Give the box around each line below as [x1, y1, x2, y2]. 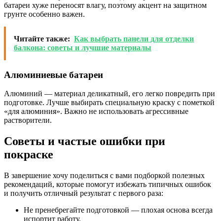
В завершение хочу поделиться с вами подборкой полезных [4, 171, 205, 180]
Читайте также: [14, 34, 70, 43]
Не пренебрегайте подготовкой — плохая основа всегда [24, 206, 213, 215]
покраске [4, 148, 53, 161]
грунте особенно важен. [4, 9, 85, 18]
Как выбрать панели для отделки [74, 34, 194, 43]
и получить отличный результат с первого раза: [4, 189, 163, 198]
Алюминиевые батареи [4, 69, 103, 80]
